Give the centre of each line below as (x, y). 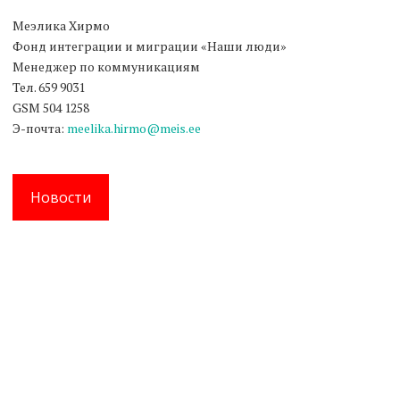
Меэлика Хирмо (62, 25)
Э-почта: (40, 128)
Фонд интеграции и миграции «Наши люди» (151, 46)
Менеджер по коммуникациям (108, 66)
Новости (61, 197)
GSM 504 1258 (52, 107)
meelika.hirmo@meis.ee (135, 128)
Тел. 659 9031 (50, 87)
